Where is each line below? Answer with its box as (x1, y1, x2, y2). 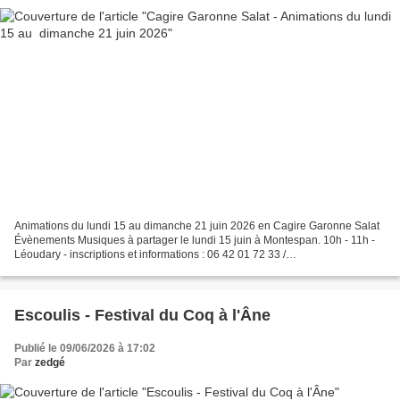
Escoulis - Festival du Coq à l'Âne (14, 305, 271, 324)
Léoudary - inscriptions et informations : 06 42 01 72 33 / (14, 247, 286, 261)
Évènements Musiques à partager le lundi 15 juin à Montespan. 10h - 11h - (14, 233, 375, 246)
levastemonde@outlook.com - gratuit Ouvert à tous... (14, 262, 267, 275)
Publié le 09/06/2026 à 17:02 (14, 341, 155, 354)
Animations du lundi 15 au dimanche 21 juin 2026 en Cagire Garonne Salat (14, 219, 379, 232)
